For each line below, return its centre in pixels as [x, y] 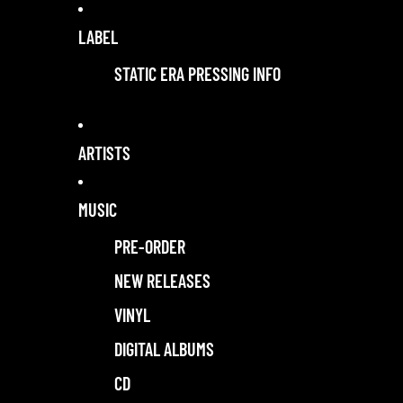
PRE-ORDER [150, 246]
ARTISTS [104, 152]
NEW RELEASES [162, 281]
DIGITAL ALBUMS [164, 349]
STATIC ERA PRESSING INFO [197, 74]
